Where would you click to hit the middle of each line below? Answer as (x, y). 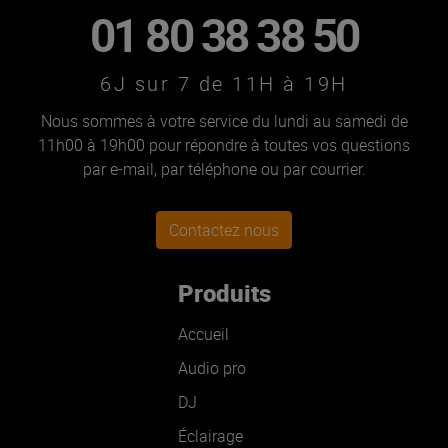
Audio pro (211, 368)
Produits (224, 293)
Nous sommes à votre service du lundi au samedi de (224, 121)
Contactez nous (229, 230)
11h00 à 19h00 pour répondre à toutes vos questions (224, 145)
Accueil (203, 334)
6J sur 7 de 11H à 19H (224, 84)
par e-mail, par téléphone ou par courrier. (224, 169)
